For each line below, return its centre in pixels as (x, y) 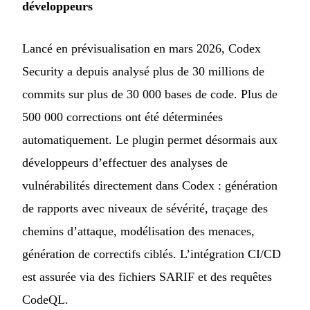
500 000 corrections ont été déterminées (122, 117)
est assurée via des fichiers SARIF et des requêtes (147, 277)
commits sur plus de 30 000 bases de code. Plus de (150, 94)
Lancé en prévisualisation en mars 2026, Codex (142, 49)
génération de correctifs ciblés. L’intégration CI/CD (152, 254)
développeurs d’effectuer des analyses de (125, 163)
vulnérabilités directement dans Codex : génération (150, 186)
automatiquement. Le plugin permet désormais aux (150, 140)
